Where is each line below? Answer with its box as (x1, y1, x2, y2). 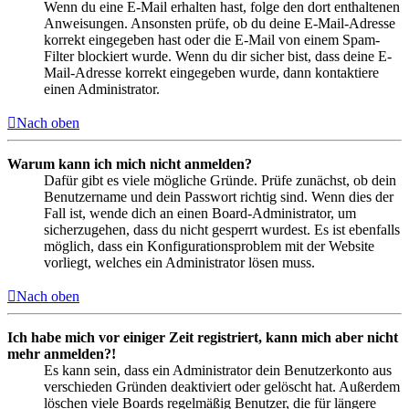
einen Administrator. (44, 81, 160, 98)
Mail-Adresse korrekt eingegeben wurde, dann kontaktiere (44, 65, 379, 81)
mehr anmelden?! (7, 346, 116, 362)
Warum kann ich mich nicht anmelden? (7, 156, 252, 173)
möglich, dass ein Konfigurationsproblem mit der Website (44, 238, 374, 255)
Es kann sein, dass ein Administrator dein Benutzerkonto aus (44, 362, 392, 379)
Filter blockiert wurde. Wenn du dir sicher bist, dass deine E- (44, 48, 392, 65)
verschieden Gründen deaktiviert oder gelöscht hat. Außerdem (44, 379, 400, 395)
